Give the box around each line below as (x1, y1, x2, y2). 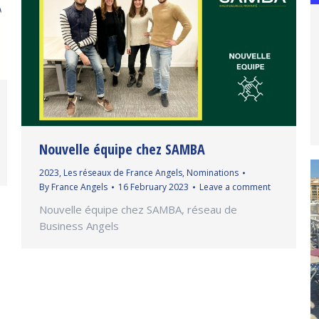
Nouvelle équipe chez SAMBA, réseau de (39, 202, 237, 216)
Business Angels (39, 218, 119, 233)
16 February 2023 (118, 180, 189, 193)
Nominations (187, 166, 239, 179)
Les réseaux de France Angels (63, 166, 182, 179)
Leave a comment (199, 180, 271, 193)
